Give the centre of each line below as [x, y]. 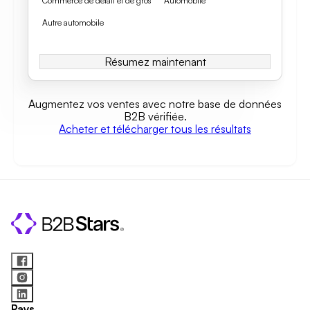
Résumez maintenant [155, 62]
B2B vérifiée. [155, 116]
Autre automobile [73, 22]
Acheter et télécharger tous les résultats [155, 129]
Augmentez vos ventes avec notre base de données [155, 104]
